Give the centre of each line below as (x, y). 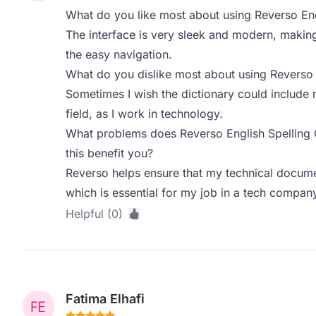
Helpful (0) (94, 214)
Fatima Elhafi (105, 299)
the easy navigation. (119, 54)
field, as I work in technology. (144, 114)
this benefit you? (109, 153)
